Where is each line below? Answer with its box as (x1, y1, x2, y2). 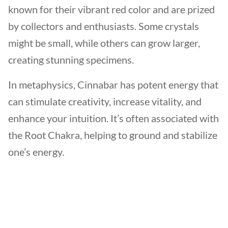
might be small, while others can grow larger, (8, 37, 200, 49)
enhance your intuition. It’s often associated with (8, 112, 219, 124)
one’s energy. (8, 146, 66, 158)
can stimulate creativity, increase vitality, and (8, 95, 202, 107)
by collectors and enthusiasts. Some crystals (8, 20, 199, 32)
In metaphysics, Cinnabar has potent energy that (8, 78, 218, 91)
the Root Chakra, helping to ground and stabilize (8, 129, 217, 141)
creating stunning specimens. (8, 53, 134, 66)
